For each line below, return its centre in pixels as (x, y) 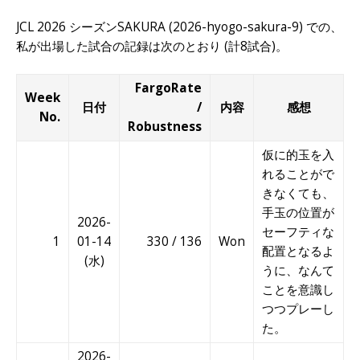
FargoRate (168, 88)
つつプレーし (298, 309)
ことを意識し (298, 290)
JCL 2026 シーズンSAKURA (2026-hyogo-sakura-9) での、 (179, 27)
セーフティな (298, 232)
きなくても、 (298, 194)
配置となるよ (298, 252)
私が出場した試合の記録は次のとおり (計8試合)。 (152, 47)
